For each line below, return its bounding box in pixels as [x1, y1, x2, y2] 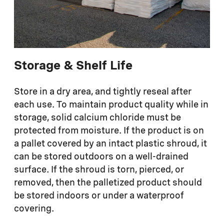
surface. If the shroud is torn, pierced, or [14, 165, 184, 175]
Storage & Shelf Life [14, 60, 132, 73]
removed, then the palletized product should [14, 178, 202, 188]
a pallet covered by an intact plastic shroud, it [14, 139, 207, 149]
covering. [14, 204, 56, 214]
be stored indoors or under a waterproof [14, 191, 184, 201]
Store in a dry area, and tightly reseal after [14, 87, 191, 97]
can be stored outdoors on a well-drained [14, 152, 188, 162]
